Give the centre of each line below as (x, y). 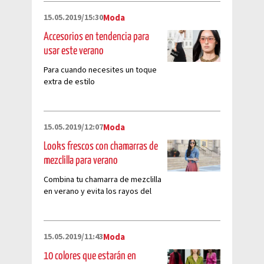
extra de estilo (69, 82)
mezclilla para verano (81, 160)
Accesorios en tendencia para (96, 37)
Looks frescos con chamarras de (101, 146)
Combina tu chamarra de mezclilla (103, 179)
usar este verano (74, 51)
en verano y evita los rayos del (98, 191)
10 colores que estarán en (90, 256)
